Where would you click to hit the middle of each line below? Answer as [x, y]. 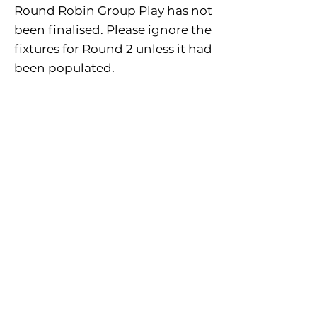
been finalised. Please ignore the [113, 30]
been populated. [64, 68]
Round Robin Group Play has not [113, 11]
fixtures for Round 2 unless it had [113, 49]
